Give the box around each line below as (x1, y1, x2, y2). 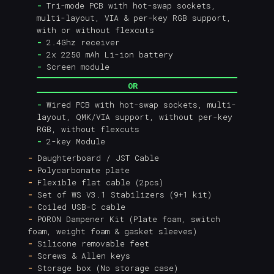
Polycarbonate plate (32, 164, 130, 176)
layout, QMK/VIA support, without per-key (37, 111, 232, 122)
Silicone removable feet (32, 237, 149, 249)
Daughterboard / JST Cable (37, 152, 159, 163)
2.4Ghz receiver (42, 36, 120, 48)
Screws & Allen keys (32, 250, 130, 261)
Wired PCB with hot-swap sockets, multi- (42, 98, 236, 110)
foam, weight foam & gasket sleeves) (28, 225, 197, 237)
